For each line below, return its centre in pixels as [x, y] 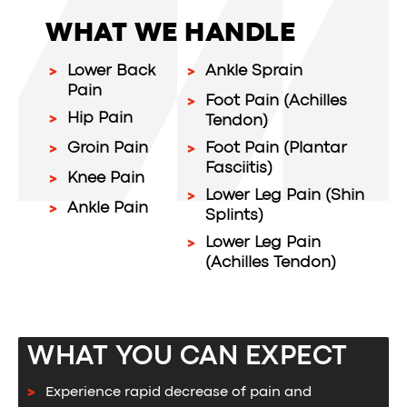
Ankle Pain [108, 208]
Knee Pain [106, 179]
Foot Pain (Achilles [276, 101]
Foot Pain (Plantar [276, 149]
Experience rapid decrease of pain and [179, 393]
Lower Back [111, 71]
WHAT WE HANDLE [170, 34]
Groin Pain [108, 149]
